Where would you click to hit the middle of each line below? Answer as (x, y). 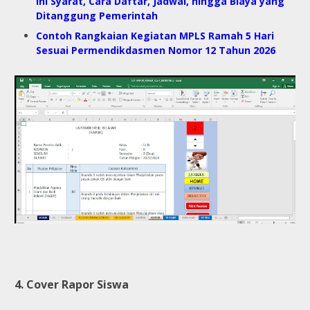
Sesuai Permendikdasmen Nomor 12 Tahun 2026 (156, 51)
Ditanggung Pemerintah (97, 16)
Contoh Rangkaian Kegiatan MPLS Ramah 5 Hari (155, 36)
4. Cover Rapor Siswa (72, 284)
